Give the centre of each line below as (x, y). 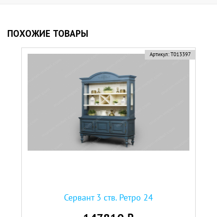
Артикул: (159, 54)
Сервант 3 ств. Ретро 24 (108, 197)
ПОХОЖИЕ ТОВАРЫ (48, 33)
